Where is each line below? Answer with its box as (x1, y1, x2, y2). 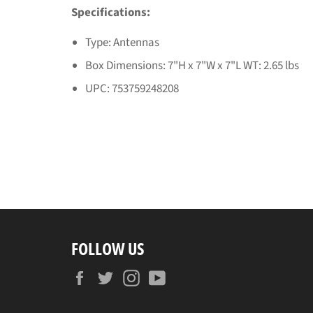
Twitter (120, 268, 155, 285)
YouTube (172, 268, 213, 285)
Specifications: (71, 3, 150, 21)
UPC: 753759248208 (85, 80, 179, 97)
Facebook (94, 268, 141, 285)
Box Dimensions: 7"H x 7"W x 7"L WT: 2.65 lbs (85, 57, 299, 74)
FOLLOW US (71, 236, 145, 260)
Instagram (146, 268, 197, 285)
